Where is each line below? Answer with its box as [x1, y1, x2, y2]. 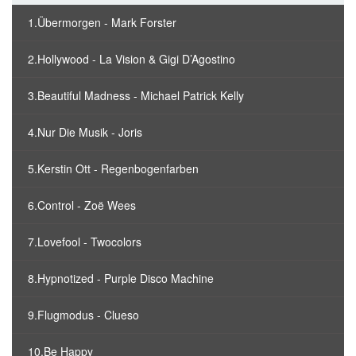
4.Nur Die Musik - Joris [28, 124, 142, 140]
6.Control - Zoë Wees [28, 197, 136, 213]
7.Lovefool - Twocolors [28, 234, 141, 250]
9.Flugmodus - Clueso [28, 307, 139, 323]
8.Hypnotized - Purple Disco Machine [28, 270, 214, 286]
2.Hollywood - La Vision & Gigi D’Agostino [28, 51, 235, 67]
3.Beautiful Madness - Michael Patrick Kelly [28, 87, 244, 103]
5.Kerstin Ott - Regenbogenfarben [28, 161, 199, 176]
